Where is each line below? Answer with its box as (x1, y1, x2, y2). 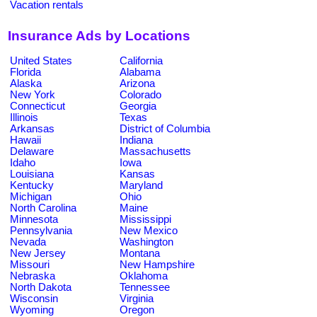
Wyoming (10, 304, 54, 316)
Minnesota (10, 213, 58, 225)
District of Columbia (120, 122, 210, 134)
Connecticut (10, 100, 65, 112)
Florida (10, 66, 41, 78)
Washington (120, 236, 173, 248)
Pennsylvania (10, 224, 72, 236)
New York (10, 88, 55, 100)
